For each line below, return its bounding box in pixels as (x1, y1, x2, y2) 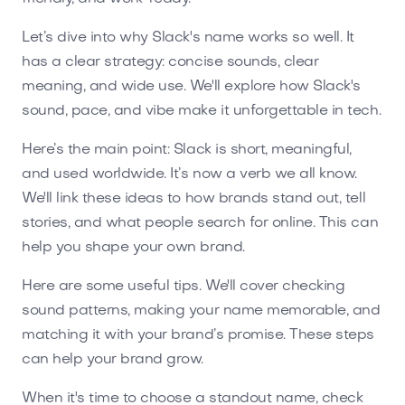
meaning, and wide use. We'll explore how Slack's (22, 79, 361, 94)
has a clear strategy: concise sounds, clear (22, 54, 319, 70)
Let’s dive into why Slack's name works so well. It (22, 30, 354, 45)
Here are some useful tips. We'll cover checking (22, 278, 345, 294)
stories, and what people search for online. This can (22, 215, 379, 231)
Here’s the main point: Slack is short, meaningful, (22, 142, 352, 157)
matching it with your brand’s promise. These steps (22, 327, 374, 343)
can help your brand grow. (22, 352, 204, 367)
